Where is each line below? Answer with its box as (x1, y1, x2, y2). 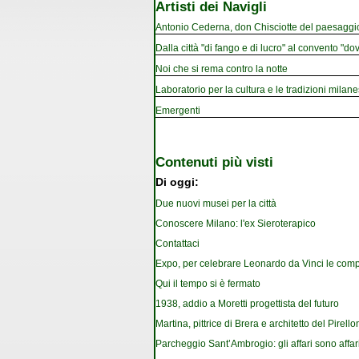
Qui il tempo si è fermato (155, 278, 260, 290)
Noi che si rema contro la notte (155, 63, 288, 75)
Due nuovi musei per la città (155, 198, 276, 210)
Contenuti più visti (155, 153, 273, 170)
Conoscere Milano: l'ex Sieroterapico (155, 218, 316, 230)
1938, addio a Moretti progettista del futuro (155, 298, 339, 310)
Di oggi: (155, 176, 199, 189)
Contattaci (155, 238, 200, 250)
